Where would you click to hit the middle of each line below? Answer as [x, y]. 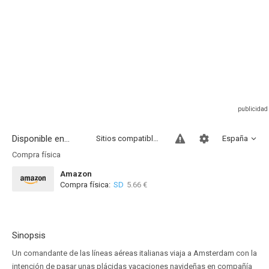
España [235, 138]
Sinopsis [29, 235]
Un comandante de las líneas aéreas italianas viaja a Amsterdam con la [134, 253]
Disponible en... [41, 139]
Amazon [76, 174]
